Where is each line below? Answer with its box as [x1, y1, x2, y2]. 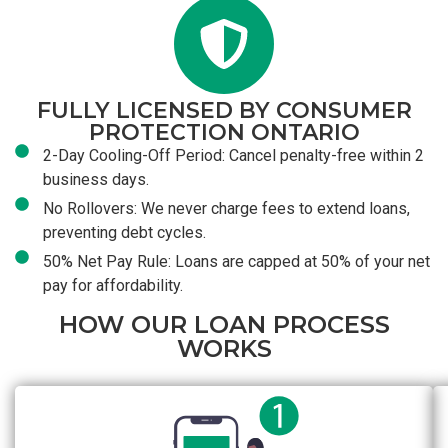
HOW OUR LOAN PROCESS [58, 310, 390, 340]
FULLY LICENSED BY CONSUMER [36, 97, 412, 125]
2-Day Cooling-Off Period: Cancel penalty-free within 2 [42, 146, 424, 166]
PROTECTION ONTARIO [88, 119, 360, 147]
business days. [42, 170, 149, 190]
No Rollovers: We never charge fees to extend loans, [42, 199, 410, 219]
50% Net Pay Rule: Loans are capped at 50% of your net [42, 252, 430, 272]
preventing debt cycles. [42, 223, 206, 243]
